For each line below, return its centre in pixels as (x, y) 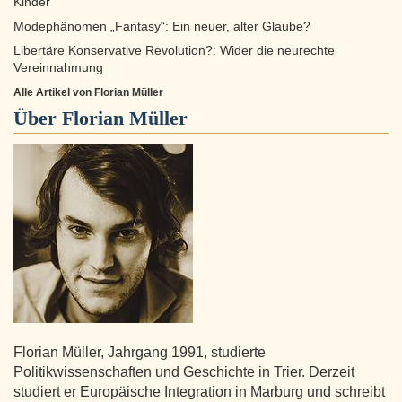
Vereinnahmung (58, 68)
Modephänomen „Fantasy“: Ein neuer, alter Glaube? (162, 27)
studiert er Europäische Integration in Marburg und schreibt (199, 392)
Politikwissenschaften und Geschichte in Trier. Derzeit (184, 372)
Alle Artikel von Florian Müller (88, 93)
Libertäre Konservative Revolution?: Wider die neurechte (174, 51)
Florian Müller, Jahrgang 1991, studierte (140, 353)
